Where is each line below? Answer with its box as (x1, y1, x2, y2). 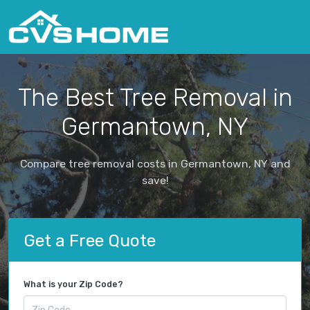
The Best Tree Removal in (17, 82, 293, 112)
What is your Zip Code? (24, 280, 123, 290)
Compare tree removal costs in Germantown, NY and (19, 156, 291, 170)
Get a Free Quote (24, 230, 156, 250)
